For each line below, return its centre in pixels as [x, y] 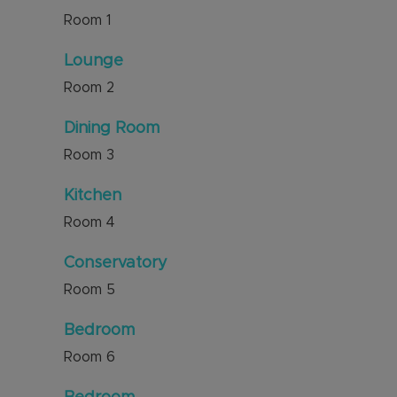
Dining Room [112, 128]
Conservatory [116, 263]
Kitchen [93, 196]
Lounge [93, 61]
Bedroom [99, 331]
